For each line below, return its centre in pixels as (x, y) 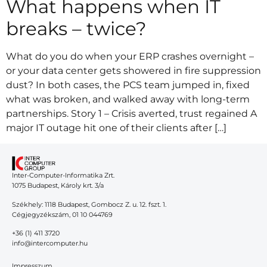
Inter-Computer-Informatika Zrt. (63, 176)
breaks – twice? (76, 28)
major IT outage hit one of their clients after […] (116, 128)
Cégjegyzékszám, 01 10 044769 (62, 214)
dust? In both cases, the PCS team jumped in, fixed (128, 85)
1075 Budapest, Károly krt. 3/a (58, 186)
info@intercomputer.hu (50, 243)
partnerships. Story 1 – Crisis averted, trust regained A (131, 113)
